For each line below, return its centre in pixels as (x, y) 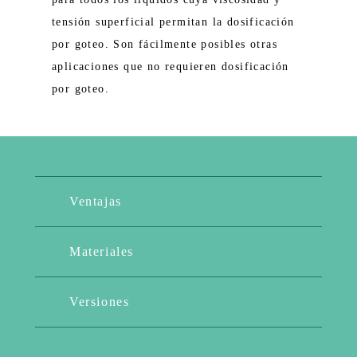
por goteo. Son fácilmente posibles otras (165, 44)
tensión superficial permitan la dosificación (173, 22)
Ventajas (96, 201)
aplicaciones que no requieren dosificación (171, 67)
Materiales (102, 251)
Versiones (100, 302)
